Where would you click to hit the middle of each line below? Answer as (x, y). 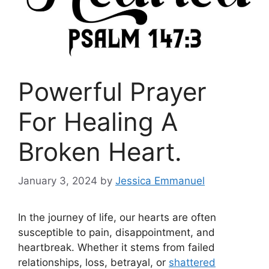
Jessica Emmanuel (160, 181)
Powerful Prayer (112, 91)
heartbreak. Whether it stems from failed (116, 248)
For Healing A (98, 121)
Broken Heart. (100, 151)
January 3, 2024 (58, 181)
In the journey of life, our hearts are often (117, 218)
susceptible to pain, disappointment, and (116, 233)
